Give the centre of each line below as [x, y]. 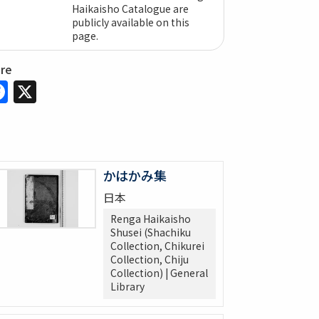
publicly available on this [130, 22]
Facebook [61, 88]
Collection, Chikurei [157, 246]
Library [127, 287]
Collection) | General [159, 273]
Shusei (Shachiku [151, 232]
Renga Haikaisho [151, 219]
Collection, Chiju [150, 260]
